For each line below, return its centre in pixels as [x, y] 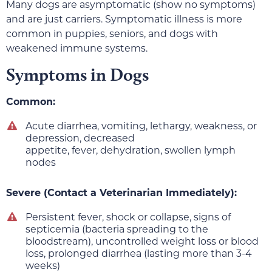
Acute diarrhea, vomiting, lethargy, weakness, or [141, 126]
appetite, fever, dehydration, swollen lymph [131, 150]
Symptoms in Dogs [77, 74]
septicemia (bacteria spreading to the [117, 229]
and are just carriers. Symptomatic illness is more [124, 19]
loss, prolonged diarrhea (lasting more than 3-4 [139, 253]
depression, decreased [80, 138]
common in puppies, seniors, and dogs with [112, 33]
